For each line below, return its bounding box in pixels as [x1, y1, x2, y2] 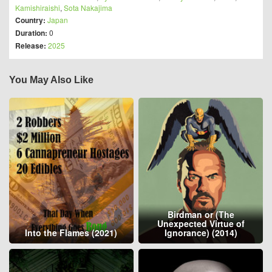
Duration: [15, 27, 47, 38]
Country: [15, 15, 47, 25]
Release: [15, 40, 48, 51]
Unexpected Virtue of [157, 217, 245, 230]
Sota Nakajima [64, 2, 112, 13]
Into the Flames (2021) [25, 226, 118, 239]
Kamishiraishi [15, 2, 60, 13]
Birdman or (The [167, 208, 234, 221]
